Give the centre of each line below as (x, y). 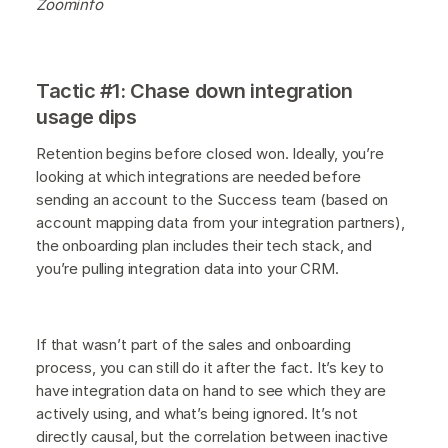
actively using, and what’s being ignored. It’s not (197, 413)
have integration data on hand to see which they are (211, 390)
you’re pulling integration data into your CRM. (187, 268)
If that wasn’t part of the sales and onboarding (193, 344)
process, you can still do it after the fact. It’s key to (210, 367)
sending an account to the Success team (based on (212, 199)
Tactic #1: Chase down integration (194, 90)
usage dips (86, 116)
